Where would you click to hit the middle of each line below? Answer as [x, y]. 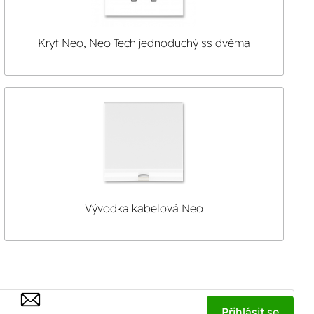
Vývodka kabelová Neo [144, 208]
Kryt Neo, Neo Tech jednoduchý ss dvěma [144, 43]
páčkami [144, 60]
